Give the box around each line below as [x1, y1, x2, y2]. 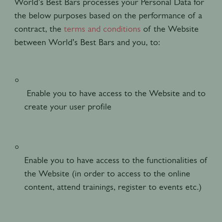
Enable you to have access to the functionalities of [24, 155, 208, 165]
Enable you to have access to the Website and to [24, 88, 206, 98]
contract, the [14, 23, 61, 34]
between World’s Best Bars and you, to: [14, 37, 160, 47]
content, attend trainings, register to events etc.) [24, 181, 204, 192]
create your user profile [24, 101, 114, 111]
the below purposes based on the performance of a [14, 10, 202, 20]
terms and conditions [63, 23, 141, 34]
